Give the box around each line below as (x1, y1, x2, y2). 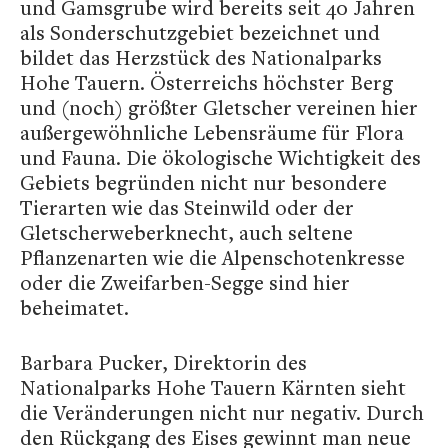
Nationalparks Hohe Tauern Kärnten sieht (20, 374, 406, 402)
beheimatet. (20, 294, 129, 322)
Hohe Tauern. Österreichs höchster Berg (20, 69, 393, 97)
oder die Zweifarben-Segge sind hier (20, 269, 350, 297)
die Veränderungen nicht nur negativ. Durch (20, 399, 424, 427)
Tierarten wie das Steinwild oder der (20, 194, 354, 222)
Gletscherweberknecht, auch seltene (20, 219, 353, 247)
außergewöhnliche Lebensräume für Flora (20, 119, 404, 147)
